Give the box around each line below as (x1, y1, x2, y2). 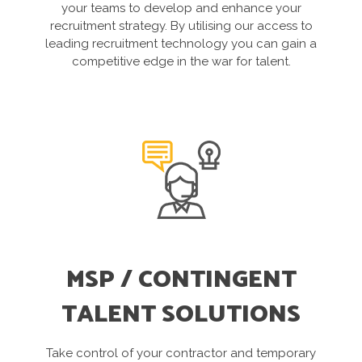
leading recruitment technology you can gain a (45, 36, 317, 52)
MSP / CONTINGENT (65, 259, 297, 300)
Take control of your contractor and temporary (46, 345, 316, 360)
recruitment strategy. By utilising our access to (49, 19, 313, 34)
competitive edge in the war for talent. (71, 54, 291, 69)
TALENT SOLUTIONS (61, 294, 301, 335)
